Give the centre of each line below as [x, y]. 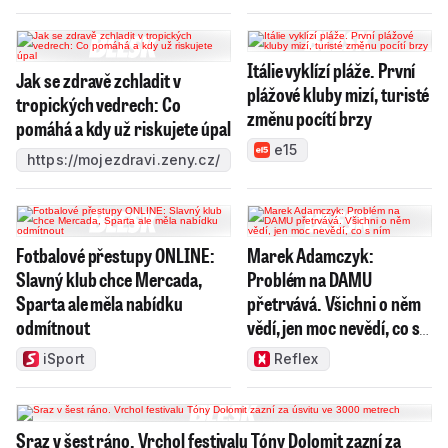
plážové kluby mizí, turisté [338, 93]
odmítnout [53, 326]
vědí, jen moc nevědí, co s [333, 326]
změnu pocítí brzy [309, 117]
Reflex [296, 358]
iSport [64, 358]
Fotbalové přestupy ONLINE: [115, 254]
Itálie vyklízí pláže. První [331, 69]
